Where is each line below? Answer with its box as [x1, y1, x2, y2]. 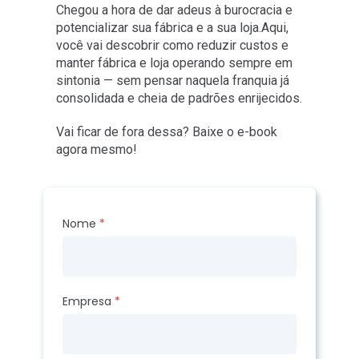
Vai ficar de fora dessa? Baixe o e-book [55, 123, 277, 139]
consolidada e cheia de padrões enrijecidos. [55, 90, 302, 106]
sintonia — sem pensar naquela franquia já [55, 72, 289, 88]
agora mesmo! [55, 141, 137, 157]
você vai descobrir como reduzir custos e [55, 37, 288, 53]
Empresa [62, 292, 111, 309]
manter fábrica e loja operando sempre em [55, 54, 292, 71]
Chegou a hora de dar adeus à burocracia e [55, 2, 292, 18]
